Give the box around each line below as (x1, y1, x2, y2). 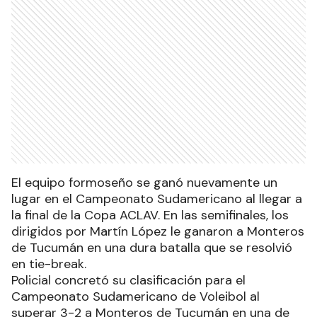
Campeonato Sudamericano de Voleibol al (11, 288, 260, 306)
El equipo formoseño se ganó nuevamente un (11, 174, 277, 192)
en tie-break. (11, 255, 86, 273)
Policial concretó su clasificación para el (11, 272, 246, 289)
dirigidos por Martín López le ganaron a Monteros (11, 223, 304, 241)
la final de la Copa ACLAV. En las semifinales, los (11, 207, 289, 224)
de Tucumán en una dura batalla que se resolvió (11, 239, 292, 257)
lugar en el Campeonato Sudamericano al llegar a (11, 190, 302, 208)
